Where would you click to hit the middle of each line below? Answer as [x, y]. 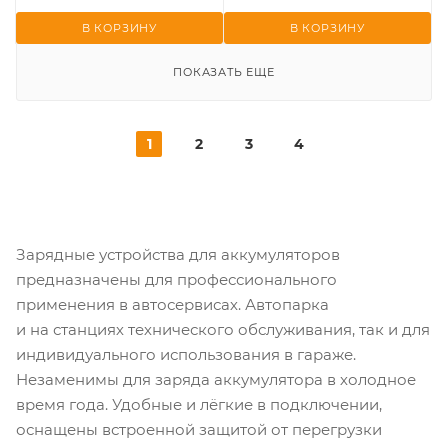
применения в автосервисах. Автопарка [172, 305]
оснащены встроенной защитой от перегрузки [199, 430]
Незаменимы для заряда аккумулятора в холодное [216, 380]
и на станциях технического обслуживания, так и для [223, 330]
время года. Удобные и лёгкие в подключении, [199, 405]
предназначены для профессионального [176, 280]
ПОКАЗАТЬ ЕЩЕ [224, 72]
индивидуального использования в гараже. [186, 355]
